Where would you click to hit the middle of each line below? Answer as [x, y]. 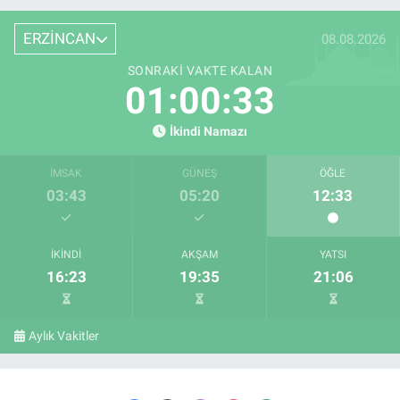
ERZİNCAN [59, 39]
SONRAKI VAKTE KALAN [200, 71]
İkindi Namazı [208, 132]
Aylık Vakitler [64, 336]
